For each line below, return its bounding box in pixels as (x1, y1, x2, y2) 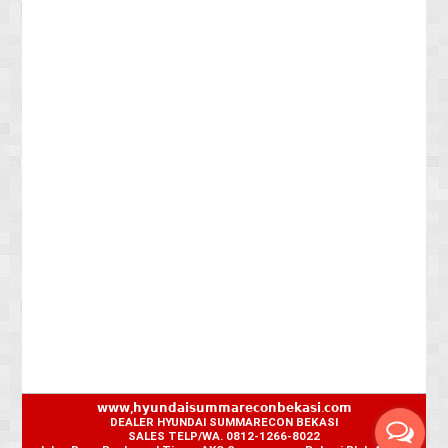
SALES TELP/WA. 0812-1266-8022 (128, 428, 320, 443)
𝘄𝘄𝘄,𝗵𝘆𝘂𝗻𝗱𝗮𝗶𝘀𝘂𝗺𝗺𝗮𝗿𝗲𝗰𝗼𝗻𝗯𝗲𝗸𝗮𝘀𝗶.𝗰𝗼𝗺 (96, 400, 352, 415)
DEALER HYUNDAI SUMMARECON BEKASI (110, 414, 338, 429)
